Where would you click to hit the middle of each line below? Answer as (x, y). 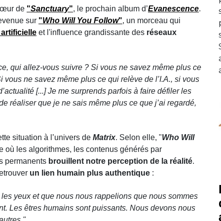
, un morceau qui (151, 20)
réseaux (162, 32)
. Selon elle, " (139, 137)
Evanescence (173, 8)
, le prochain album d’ (110, 8)
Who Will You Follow (80, 20)
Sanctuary (50, 8)
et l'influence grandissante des (92, 32)
